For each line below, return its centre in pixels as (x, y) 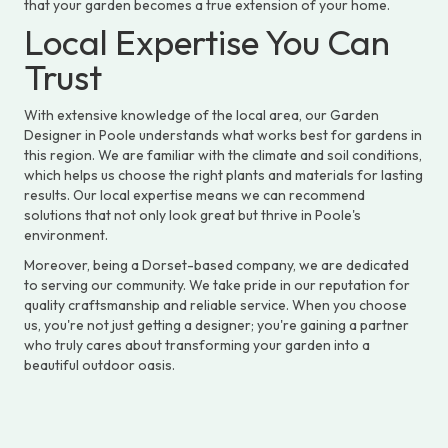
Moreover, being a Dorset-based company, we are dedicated (216, 264)
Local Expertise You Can (207, 41)
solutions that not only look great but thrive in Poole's (192, 214)
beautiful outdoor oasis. (99, 364)
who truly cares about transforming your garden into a (197, 344)
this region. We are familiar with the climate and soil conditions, (223, 154)
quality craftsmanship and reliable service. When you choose (215, 304)
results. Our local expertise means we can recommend (194, 194)
